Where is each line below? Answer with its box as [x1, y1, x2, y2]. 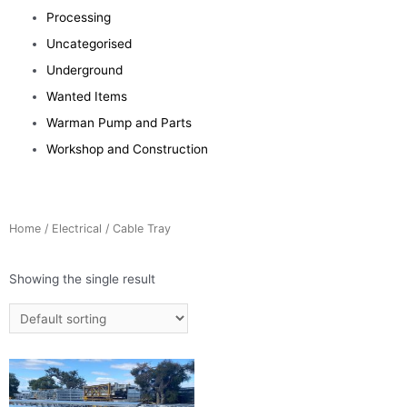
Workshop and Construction [46, 142, 209, 156]
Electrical [52, 221, 102, 235]
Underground [46, 63, 124, 77]
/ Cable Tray [102, 221, 171, 235]
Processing [46, 10, 112, 25]
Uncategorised [46, 36, 133, 51]
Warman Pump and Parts [46, 115, 193, 130]
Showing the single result [9, 272, 155, 287]
